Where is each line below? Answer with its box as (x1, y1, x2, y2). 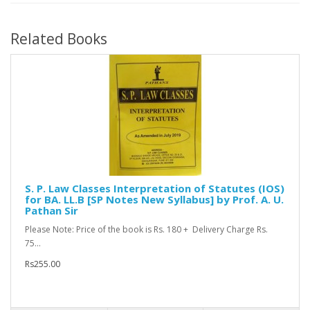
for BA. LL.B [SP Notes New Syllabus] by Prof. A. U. (25, 192, 284, 207)
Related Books (10, 29, 107, 49)
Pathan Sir (25, 203, 78, 218)
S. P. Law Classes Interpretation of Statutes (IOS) (25, 181, 284, 196)
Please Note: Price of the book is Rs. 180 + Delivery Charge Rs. (25, 224, 268, 236)
